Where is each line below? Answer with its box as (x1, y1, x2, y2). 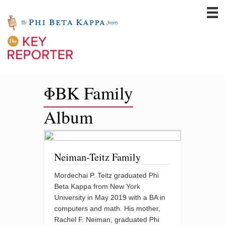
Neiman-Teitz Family (54, 150, 141, 164)
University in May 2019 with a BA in (54, 193, 166, 201)
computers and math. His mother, (54, 204, 161, 212)
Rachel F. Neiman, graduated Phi (54, 215, 160, 223)
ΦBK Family (44, 81, 134, 104)
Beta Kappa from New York (54, 182, 141, 190)
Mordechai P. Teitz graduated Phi (54, 171, 159, 179)
